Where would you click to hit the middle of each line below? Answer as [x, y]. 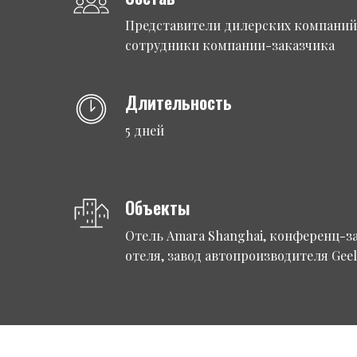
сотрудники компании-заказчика [230, 45]
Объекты [157, 207]
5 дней [145, 130]
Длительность [178, 102]
